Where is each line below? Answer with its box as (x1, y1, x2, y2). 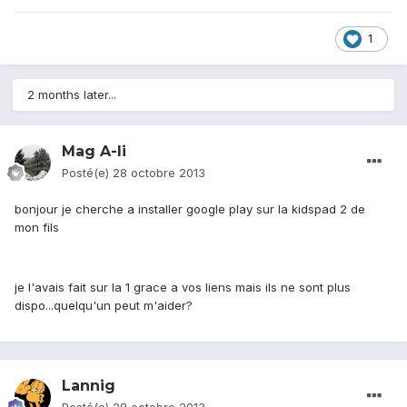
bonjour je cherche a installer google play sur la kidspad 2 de (15, 202, 365, 217)
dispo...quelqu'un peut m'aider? (15, 298, 193, 313)
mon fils (15, 220, 59, 235)
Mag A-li (62, 143, 126, 161)
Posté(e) (62, 165, 113, 181)
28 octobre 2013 (113, 165, 205, 181)
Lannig (62, 377, 115, 395)
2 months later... (27, 87, 116, 103)
